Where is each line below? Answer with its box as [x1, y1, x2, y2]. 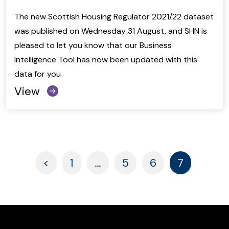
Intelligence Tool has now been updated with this [14, 54, 197, 65]
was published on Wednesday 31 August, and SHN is [14, 26, 207, 37]
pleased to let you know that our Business [14, 40, 172, 51]
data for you [14, 68, 61, 80]
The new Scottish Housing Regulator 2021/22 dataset [14, 11, 214, 22]
